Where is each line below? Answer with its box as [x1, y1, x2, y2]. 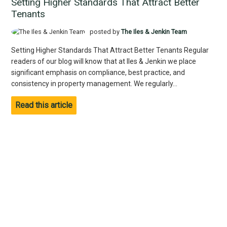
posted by [88, 27, 122, 35]
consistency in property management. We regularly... [11, 80, 177, 88]
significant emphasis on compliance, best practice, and [11, 68, 185, 77]
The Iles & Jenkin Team [121, 27, 187, 35]
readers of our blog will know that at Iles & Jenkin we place [11, 57, 196, 66]
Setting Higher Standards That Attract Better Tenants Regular [11, 46, 209, 55]
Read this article [15, 100, 72, 110]
